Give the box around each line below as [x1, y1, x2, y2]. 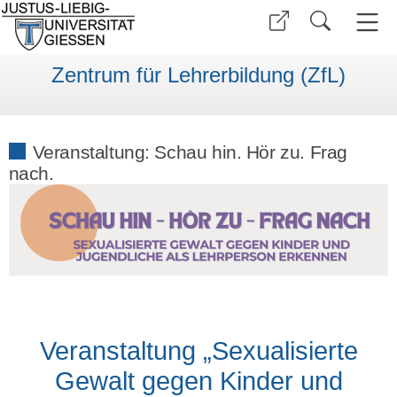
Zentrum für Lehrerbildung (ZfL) [51, 63, 346, 88]
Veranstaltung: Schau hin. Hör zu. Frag [32, 141, 347, 162]
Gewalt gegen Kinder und [54, 366, 343, 395]
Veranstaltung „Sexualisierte [39, 336, 358, 365]
